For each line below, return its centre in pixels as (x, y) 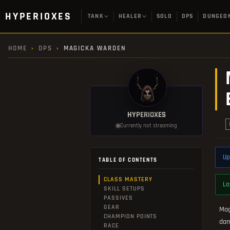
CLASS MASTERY (128, 179)
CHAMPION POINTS (131, 216)
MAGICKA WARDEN (95, 48)
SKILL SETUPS (124, 189)
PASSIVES (118, 198)
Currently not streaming (148, 126)
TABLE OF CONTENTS (128, 160)
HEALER (130, 16)
